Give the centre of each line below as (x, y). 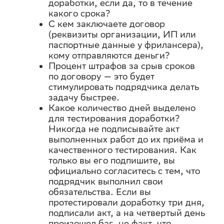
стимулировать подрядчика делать (123, 87)
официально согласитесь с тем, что (124, 171)
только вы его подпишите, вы (111, 160)
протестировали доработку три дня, (126, 202)
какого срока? (79, 13)
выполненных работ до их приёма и (126, 139)
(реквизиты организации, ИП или (122, 34)
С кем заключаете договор (106, 24)
